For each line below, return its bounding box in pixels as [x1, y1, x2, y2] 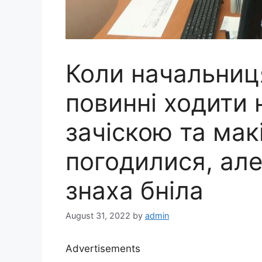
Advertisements [65, 243, 140, 255]
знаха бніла [65, 175, 204, 205]
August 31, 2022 [65, 211, 130, 221]
